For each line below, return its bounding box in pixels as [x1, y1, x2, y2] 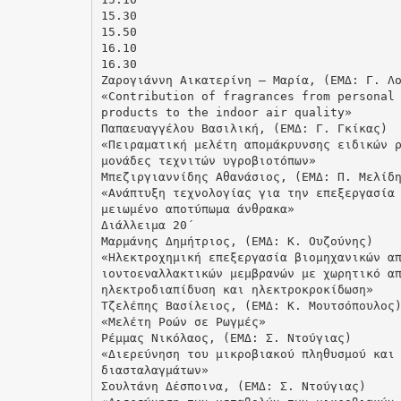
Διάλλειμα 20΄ [100, 218, 194, 232]
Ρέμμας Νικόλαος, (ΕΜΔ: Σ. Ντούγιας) [100, 330, 352, 345]
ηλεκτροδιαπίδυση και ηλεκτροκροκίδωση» [100, 282, 373, 296]
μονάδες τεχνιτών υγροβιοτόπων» [100, 153, 316, 167]
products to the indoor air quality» [100, 105, 352, 119]
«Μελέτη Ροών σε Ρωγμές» [100, 314, 266, 328]
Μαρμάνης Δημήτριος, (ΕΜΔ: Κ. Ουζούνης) [100, 234, 373, 248]
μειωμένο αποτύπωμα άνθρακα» [100, 201, 294, 216]
